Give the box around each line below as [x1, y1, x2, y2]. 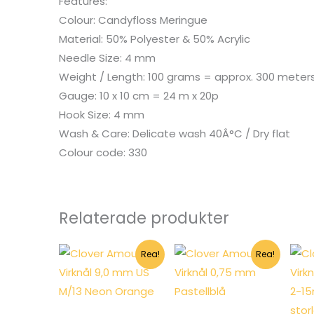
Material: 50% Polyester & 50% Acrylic [59, 31, 251, 46]
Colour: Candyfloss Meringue [59, 12, 208, 27]
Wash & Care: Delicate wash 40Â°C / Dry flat [59, 125, 291, 141]
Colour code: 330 [59, 144, 148, 160]
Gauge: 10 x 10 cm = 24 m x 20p [59, 88, 219, 103]
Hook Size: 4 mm [59, 107, 145, 122]
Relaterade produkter [59, 206, 230, 229]
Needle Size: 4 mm [59, 50, 156, 65]
